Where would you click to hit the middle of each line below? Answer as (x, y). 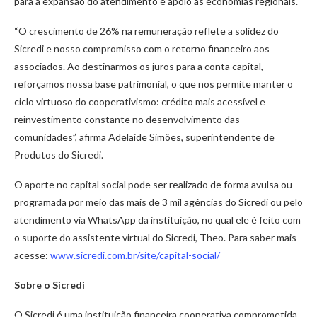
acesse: (32, 255)
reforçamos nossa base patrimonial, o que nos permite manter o (154, 84)
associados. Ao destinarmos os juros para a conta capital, (139, 67)
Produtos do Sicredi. (59, 155)
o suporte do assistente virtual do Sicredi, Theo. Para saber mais (155, 238)
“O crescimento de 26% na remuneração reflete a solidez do (146, 31)
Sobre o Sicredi (50, 285)
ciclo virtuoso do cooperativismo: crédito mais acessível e (140, 102)
